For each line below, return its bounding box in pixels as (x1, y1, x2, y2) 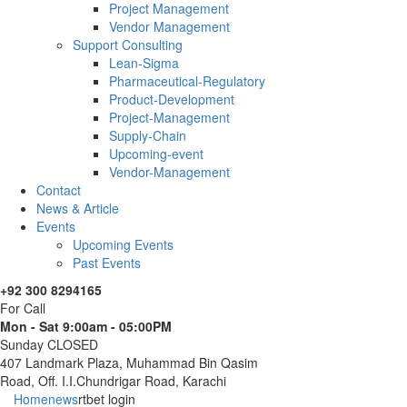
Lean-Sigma (109, 53, 179, 72)
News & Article (36, 198, 119, 217)
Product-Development (109, 89, 234, 108)
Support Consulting (73, 35, 183, 54)
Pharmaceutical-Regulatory (109, 71, 265, 90)
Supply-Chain (109, 125, 186, 144)
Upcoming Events (73, 234, 174, 253)
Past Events (73, 253, 141, 272)
